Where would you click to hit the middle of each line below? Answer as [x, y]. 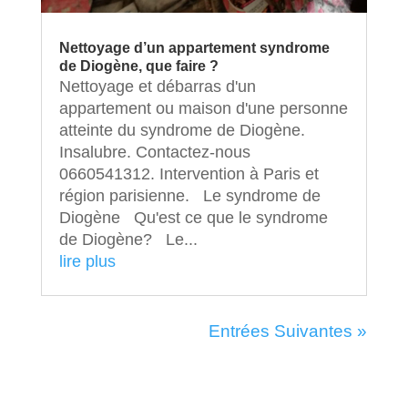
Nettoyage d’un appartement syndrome [194, 47]
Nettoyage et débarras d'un [157, 86]
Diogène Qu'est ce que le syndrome [193, 217]
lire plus [87, 261]
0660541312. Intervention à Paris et [189, 173]
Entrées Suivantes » [288, 331]
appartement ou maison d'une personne [203, 108]
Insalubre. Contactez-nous [154, 152]
